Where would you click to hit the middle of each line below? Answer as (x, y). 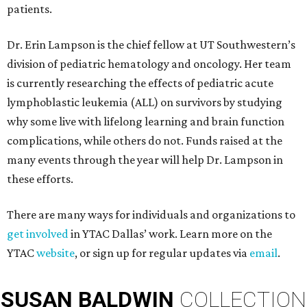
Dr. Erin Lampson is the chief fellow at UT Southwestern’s (151, 45)
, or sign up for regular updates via (162, 253)
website (56, 253)
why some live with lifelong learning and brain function (146, 122)
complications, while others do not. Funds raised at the (145, 141)
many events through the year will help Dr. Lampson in (145, 160)
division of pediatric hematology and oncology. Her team (149, 64)
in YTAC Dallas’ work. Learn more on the (170, 234)
